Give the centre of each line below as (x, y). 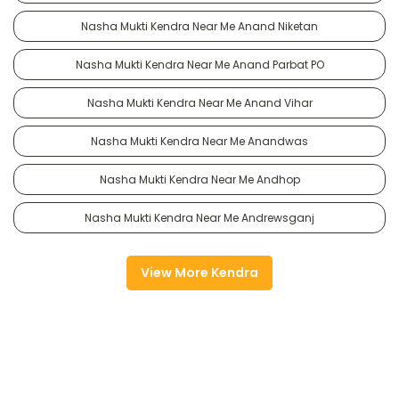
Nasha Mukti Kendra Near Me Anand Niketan (199, 26)
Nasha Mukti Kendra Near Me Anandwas (199, 141)
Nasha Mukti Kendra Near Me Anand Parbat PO (199, 64)
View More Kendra (199, 272)
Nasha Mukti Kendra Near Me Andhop (199, 179)
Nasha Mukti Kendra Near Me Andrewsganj (199, 217)
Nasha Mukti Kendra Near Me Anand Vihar (199, 102)
